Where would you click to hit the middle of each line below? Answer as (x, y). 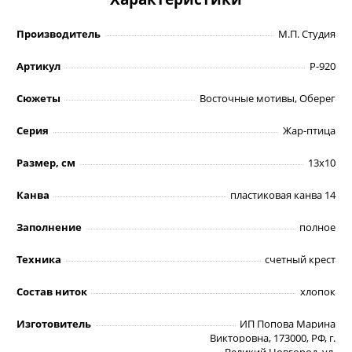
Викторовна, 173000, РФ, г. (273, 337)
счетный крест (300, 259)
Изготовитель (54, 323)
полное (317, 227)
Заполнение (49, 227)
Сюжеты (38, 98)
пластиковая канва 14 (283, 194)
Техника (39, 259)
